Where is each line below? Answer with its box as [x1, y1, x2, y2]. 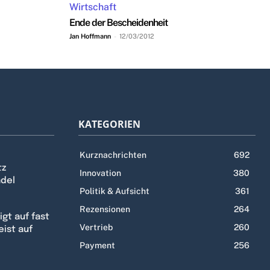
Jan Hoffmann [69, 33, 111, 40]
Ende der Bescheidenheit [69, 17, 168, 29]
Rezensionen [80, 204, 130, 215]
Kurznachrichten [80, 150, 146, 160]
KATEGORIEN [78, 118, 140, 131]
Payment [80, 240, 115, 251]
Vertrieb [80, 222, 113, 233]
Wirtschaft [69, 1, 116, 13]
